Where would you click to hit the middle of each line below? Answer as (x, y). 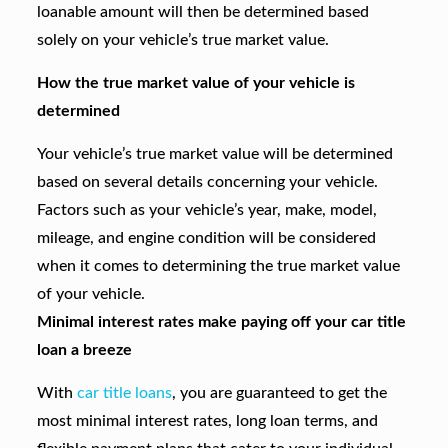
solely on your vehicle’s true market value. (182, 40)
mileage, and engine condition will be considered (206, 238)
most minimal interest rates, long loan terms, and (207, 421)
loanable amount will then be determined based (202, 12)
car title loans (124, 393)
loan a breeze (84, 350)
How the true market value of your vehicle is (195, 83)
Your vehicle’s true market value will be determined (214, 154)
